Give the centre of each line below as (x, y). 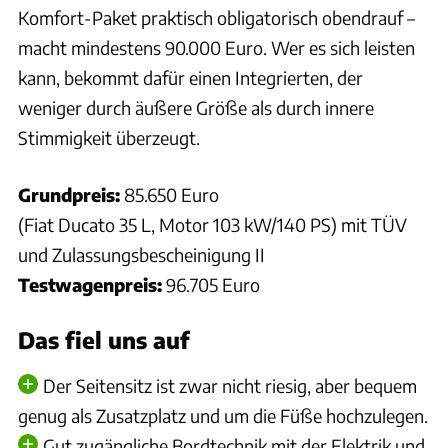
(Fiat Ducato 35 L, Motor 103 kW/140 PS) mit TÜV (212, 224)
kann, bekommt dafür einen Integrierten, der (190, 77)
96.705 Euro (211, 284)
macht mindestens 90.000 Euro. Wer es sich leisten (216, 47)
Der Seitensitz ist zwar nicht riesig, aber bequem (229, 385)
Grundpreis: (69, 194)
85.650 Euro (169, 194)
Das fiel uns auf (103, 339)
